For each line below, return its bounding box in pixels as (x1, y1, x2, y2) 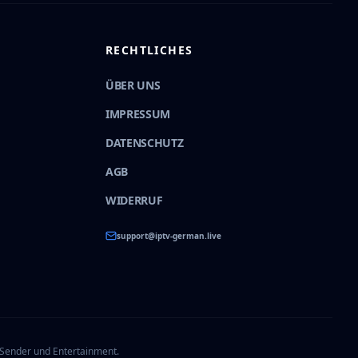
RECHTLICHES (105, 42, 193, 58)
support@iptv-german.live (117, 230, 221, 241)
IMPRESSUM (105, 106, 170, 121)
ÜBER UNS (105, 78, 161, 93)
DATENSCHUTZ (105, 135, 184, 150)
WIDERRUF (105, 193, 163, 208)
